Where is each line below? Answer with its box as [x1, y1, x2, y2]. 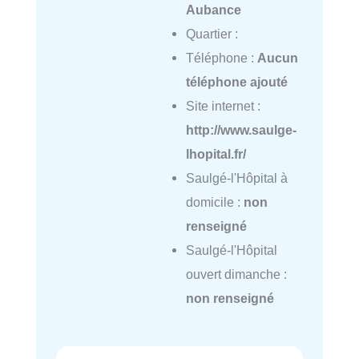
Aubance [185, 2, 241, 18]
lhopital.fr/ [185, 147, 246, 162]
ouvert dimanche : [185, 267, 287, 282]
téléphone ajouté [185, 75, 288, 90]
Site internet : [185, 99, 260, 114]
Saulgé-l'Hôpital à [185, 171, 288, 186]
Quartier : [185, 26, 238, 42]
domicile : [185, 195, 244, 210]
